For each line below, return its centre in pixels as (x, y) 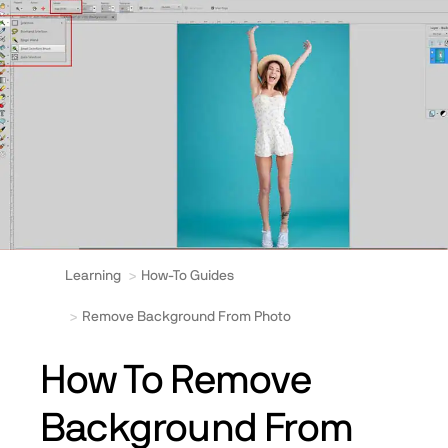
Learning (93, 276)
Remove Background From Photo (186, 317)
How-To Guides (187, 276)
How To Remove (176, 381)
